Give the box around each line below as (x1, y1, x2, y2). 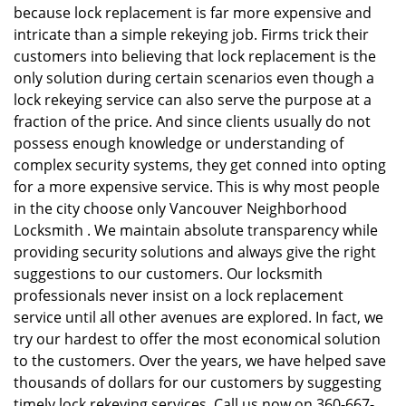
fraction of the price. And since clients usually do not (14, 111, 371, 131)
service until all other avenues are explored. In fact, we (14, 307, 383, 327)
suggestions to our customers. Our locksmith (14, 264, 323, 284)
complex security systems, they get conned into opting (14, 155, 386, 175)
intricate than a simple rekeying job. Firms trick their (14, 24, 369, 44)
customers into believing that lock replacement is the (14, 46, 376, 66)
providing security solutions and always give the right (14, 242, 376, 262)
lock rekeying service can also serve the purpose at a (14, 90, 372, 110)
